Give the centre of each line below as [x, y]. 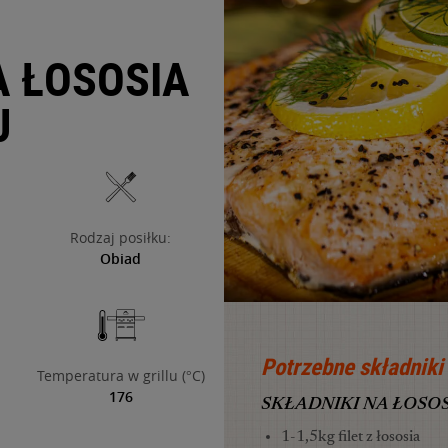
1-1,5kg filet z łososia [350, 436]
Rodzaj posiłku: [121, 237]
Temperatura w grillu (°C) [120, 375]
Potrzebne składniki [352, 366]
